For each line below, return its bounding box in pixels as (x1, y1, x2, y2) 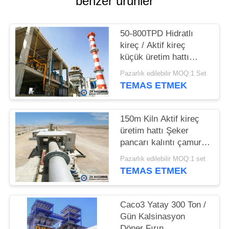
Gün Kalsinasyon (120, 211, 186, 221)
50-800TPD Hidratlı (120, 29, 194, 39)
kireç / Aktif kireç (120, 40, 186, 51)
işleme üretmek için (120, 149, 195, 159)
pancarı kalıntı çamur (120, 138, 202, 148)
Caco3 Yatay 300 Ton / (120, 199, 207, 210)
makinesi (120, 64, 155, 74)
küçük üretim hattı (120, 52, 190, 62)
